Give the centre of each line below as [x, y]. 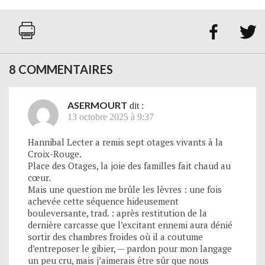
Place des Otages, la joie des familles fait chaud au [129, 165]
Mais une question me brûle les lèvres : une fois [125, 189]
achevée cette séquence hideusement [103, 201]
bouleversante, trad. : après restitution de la [117, 213]
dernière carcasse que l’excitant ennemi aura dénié [130, 224]
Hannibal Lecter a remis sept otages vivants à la [125, 142]
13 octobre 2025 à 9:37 [111, 117]
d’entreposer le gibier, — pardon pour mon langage [130, 248]
